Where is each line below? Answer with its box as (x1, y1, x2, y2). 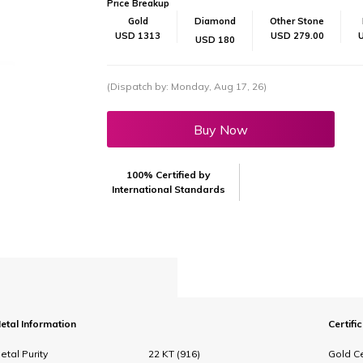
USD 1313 (115, 30, 161, 41)
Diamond (194, 15, 237, 27)
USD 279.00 (270, 30, 324, 41)
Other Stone (270, 15, 325, 27)
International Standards (112, 183, 226, 195)
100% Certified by (126, 169, 211, 181)
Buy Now (194, 121, 249, 138)
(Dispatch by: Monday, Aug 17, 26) (107, 80, 267, 92)
